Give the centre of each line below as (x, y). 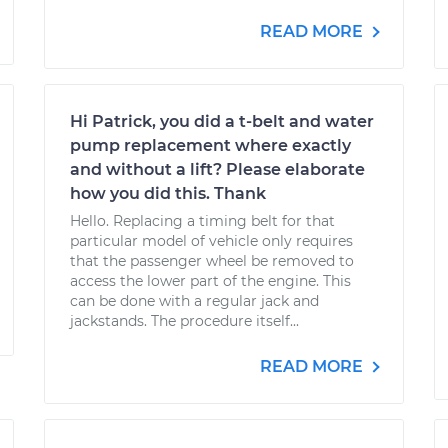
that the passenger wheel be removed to (212, 261)
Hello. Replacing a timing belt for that (202, 221)
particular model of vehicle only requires (211, 241)
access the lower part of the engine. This (210, 281)
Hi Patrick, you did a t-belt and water (222, 121)
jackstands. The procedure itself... (184, 321)
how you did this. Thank (168, 193)
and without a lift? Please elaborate (217, 169)
